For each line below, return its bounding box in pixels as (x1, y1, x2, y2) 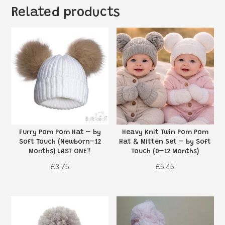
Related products (11, 6, 121, 20)
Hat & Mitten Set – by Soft (119, 139, 211, 146)
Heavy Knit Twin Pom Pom (122, 129, 208, 137)
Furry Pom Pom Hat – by (19, 129, 101, 137)
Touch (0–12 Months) (131, 148, 199, 156)
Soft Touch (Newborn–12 (19, 139, 101, 146)
